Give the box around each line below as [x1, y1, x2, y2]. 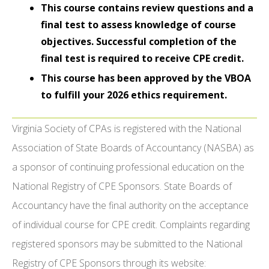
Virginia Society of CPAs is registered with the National [12, 122, 241, 136]
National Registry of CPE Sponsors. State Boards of [12, 180, 232, 193]
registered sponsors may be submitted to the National [12, 237, 243, 251]
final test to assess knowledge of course [41, 18, 236, 32]
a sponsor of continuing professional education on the [12, 160, 244, 174]
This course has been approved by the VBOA [41, 71, 251, 85]
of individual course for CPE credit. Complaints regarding [12, 218, 250, 232]
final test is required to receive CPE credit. [41, 52, 246, 65]
